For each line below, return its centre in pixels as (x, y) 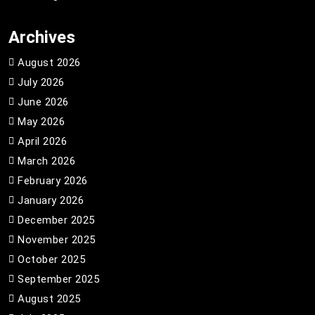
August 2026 (49, 63)
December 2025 (56, 220)
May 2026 (41, 122)
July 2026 (41, 82)
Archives (42, 37)
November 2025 (57, 240)
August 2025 (49, 299)
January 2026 (51, 200)
